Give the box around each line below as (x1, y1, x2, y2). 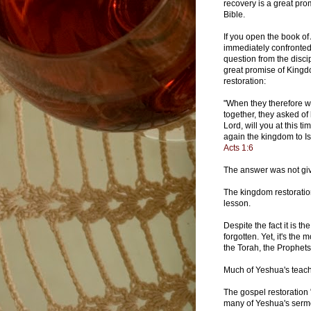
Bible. (224, 9, 245, 19)
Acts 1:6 (224, 142, 253, 153)
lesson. (224, 198, 253, 208)
